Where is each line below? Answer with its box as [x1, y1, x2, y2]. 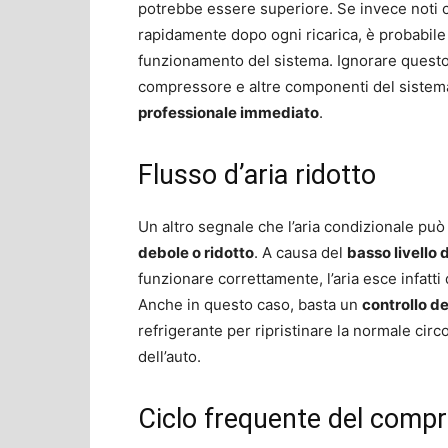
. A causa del [254, 242, 347, 262]
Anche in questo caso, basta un [138, 294, 362, 314]
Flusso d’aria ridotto [138, 158, 376, 191]
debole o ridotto [138, 242, 254, 262]
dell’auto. [138, 346, 201, 366]
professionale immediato [138, 102, 319, 122]
